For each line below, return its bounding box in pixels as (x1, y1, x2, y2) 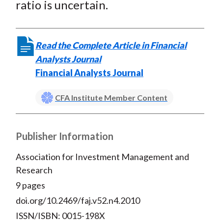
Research (15, 165, 53, 176)
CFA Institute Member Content (55, 93, 167, 103)
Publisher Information (15, 130, 113, 142)
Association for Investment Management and (15, 151, 189, 163)
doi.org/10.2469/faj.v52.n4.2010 (15, 195, 140, 206)
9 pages (15, 180, 45, 191)
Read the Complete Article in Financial (35, 40, 187, 51)
